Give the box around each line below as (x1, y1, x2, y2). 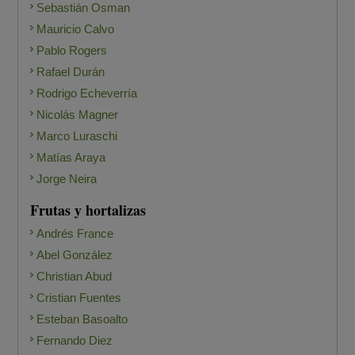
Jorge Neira (36, 172, 97, 186)
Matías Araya (36, 151, 106, 165)
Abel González (36, 248, 113, 262)
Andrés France (36, 227, 114, 241)
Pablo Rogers (36, 44, 108, 58)
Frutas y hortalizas (30, 200, 147, 221)
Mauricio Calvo (36, 22, 115, 36)
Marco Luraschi (36, 129, 118, 143)
